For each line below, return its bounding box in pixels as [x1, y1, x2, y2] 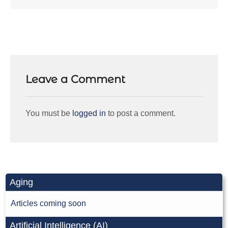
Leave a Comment [25, 73, 125, 86]
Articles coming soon [11, 199, 86, 208]
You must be [25, 109, 72, 118]
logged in [72, 109, 106, 118]
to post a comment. [106, 109, 176, 118]
